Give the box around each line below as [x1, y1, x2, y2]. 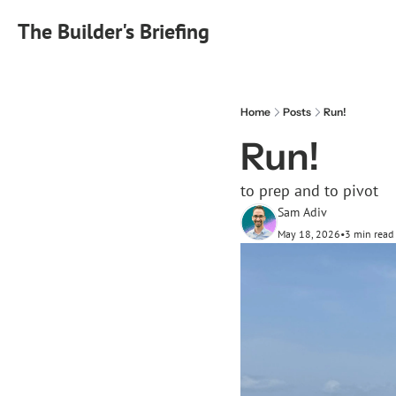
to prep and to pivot [240, 180, 378, 201]
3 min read [345, 227, 393, 240]
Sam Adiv [278, 204, 327, 220]
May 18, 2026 [278, 227, 340, 240]
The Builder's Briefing [18, 18, 209, 45]
